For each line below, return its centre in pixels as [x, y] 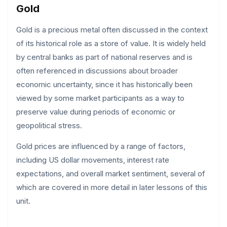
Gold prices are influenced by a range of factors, [101, 146]
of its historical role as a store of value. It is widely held [111, 43]
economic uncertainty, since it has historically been [104, 84]
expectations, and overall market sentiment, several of [111, 174]
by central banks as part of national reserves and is [104, 57]
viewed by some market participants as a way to [100, 98]
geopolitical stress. [49, 125]
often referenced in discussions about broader [97, 71]
